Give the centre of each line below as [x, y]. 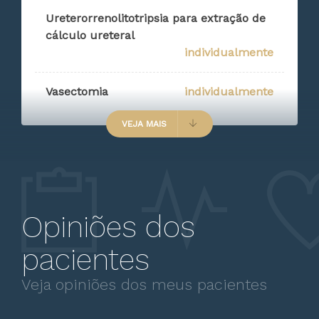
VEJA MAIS [144, 124]
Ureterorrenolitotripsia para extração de [156, 19]
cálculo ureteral [90, 36]
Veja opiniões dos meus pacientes [144, 284]
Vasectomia [77, 92]
